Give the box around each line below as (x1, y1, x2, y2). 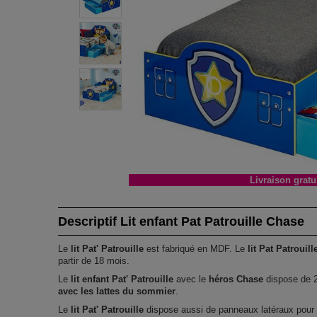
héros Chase (209, 273, 264, 284)
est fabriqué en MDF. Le (144, 243, 248, 254)
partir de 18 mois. (58, 255, 130, 266)
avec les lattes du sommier (58, 285, 176, 296)
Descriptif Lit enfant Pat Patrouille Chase (58, 214, 305, 229)
